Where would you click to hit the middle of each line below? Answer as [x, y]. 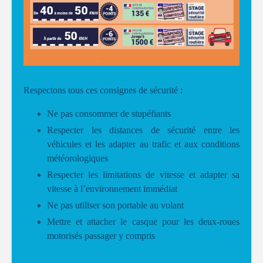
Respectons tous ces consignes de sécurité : [103, 90]
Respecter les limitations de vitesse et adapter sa [143, 175]
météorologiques [77, 158]
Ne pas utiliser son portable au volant [115, 205]
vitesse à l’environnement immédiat [112, 189]
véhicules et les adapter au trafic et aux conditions [143, 144]
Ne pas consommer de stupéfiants [109, 114]
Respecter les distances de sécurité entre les [143, 130]
